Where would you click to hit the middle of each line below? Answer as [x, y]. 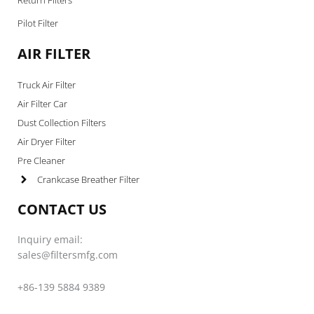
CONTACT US [62, 209]
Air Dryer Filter [47, 141]
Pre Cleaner [41, 160]
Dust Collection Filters [62, 122]
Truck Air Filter [47, 84]
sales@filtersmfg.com [68, 254]
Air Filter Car [42, 103]
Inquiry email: [50, 239]
